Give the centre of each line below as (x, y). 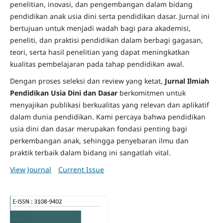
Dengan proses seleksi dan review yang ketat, (87, 81)
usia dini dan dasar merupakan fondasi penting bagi (98, 128)
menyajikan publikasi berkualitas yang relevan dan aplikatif (109, 105)
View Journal (30, 169)
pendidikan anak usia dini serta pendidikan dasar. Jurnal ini (110, 16)
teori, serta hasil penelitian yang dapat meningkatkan (100, 52)
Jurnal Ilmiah (187, 81)
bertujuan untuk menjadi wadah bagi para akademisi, (100, 28)
